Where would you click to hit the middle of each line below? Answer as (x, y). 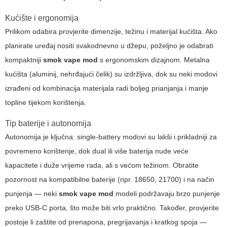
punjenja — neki (32, 194)
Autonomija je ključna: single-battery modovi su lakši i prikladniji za (111, 137)
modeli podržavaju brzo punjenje (167, 194)
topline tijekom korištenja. (46, 103)
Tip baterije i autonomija (48, 124)
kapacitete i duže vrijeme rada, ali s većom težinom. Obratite (102, 165)
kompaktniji (24, 60)
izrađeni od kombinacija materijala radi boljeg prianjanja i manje (107, 88)
